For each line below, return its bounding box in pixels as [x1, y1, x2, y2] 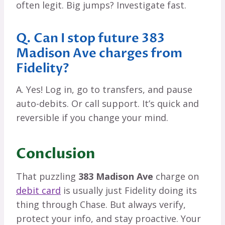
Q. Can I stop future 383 [16, 30, 165, 47]
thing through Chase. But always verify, [16, 198, 186, 210]
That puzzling [16, 170, 78, 182]
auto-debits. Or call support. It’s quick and [16, 97, 199, 109]
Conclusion [16, 144, 95, 163]
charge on [153, 170, 199, 182]
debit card [16, 184, 61, 196]
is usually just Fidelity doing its [61, 184, 197, 196]
